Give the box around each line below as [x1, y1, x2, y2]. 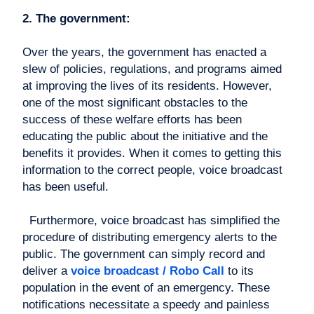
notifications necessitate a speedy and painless [22, 298, 270, 312]
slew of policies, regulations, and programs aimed [22, 62, 282, 76]
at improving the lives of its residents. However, [22, 79, 272, 93]
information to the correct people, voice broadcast [22, 163, 282, 177]
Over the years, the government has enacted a [22, 46, 266, 60]
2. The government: [22, 12, 130, 26]
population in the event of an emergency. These [22, 281, 270, 295]
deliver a [22, 264, 71, 278]
